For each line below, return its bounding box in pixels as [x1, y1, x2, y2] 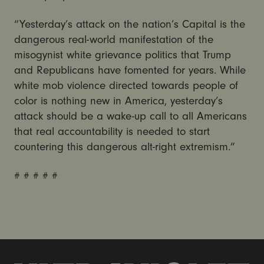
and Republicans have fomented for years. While [14, 63, 246, 77]
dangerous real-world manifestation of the [14, 32, 213, 46]
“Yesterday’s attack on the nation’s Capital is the [14, 17, 245, 31]
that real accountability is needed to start [14, 124, 210, 138]
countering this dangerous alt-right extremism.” [14, 140, 235, 153]
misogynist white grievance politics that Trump [14, 48, 231, 61]
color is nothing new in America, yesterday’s [14, 94, 223, 107]
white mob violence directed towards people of [14, 78, 238, 92]
